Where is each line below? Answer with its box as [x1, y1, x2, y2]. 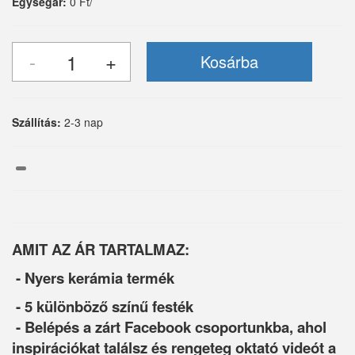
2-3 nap [64, 114, 103, 130]
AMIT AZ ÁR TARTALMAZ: [12, 239, 189, 261]
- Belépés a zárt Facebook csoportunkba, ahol [12, 316, 326, 338]
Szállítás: [12, 114, 61, 130]
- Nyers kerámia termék [12, 267, 174, 289]
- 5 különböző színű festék [12, 296, 193, 318]
